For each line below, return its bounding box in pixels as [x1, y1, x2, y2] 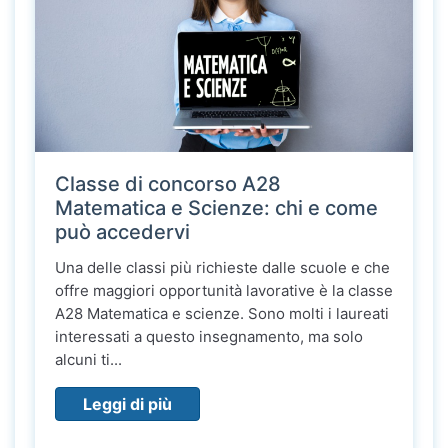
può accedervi [55, 220, 190, 245]
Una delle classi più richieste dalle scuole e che [55, 258, 390, 278]
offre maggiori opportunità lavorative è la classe [55, 281, 393, 301]
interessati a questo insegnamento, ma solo [55, 327, 363, 347]
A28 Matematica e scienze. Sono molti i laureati [55, 304, 389, 324]
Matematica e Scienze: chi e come [55, 196, 378, 221]
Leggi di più [83, 394, 172, 415]
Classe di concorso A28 [55, 172, 281, 197]
